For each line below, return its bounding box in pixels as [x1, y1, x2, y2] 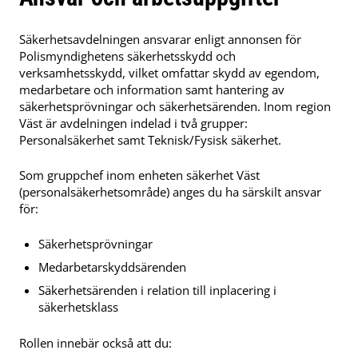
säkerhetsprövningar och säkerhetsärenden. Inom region [19, 97, 331, 114]
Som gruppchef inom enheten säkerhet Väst [19, 166, 260, 183]
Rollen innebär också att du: [19, 334, 172, 351]
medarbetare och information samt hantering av [19, 81, 284, 97]
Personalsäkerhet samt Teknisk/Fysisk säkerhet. [19, 131, 281, 148]
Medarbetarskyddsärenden [38, 258, 186, 275]
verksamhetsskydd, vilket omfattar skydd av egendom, [19, 64, 320, 81]
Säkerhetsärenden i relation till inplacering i [38, 281, 276, 298]
